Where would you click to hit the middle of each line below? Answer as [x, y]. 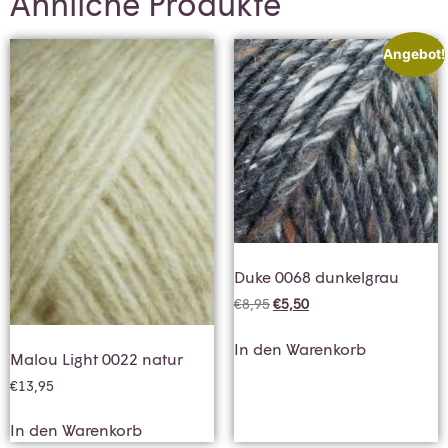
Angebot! [413, 54]
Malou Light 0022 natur [96, 358]
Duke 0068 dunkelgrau [316, 277]
